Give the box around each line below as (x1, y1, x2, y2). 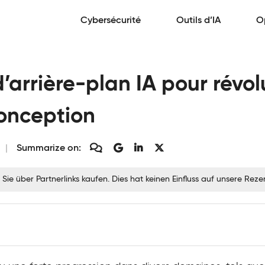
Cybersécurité (80, 16, 141, 25)
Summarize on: (17, 144, 81, 153)
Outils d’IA (176, 16, 221, 25)
